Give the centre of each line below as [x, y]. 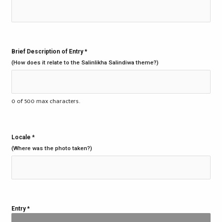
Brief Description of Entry [48, 52]
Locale [22, 137]
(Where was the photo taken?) [52, 148]
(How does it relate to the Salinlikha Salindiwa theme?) [85, 63]
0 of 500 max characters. [46, 102]
